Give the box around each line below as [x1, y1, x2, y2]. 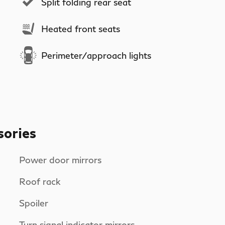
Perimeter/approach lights [41, 50, 151, 61]
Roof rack [19, 175, 60, 187]
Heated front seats [41, 23, 120, 34]
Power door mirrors [19, 154, 101, 165]
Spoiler [19, 197, 48, 208]
